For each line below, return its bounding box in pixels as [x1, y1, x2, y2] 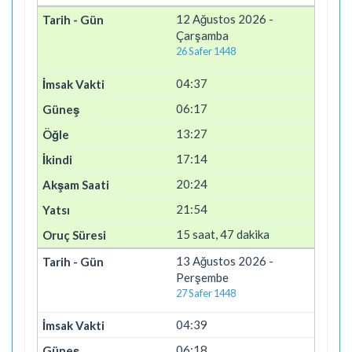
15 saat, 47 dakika [176, 226, 269, 241]
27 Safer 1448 [176, 286, 236, 299]
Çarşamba [176, 28, 229, 42]
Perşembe [176, 269, 229, 284]
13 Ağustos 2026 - [176, 253, 273, 268]
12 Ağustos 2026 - [176, 12, 273, 26]
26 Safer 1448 [176, 45, 236, 57]
